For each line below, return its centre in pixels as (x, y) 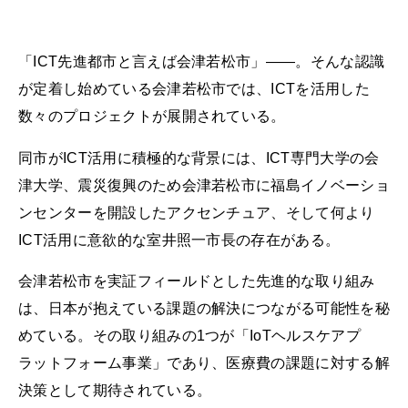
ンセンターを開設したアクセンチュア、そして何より (197, 212)
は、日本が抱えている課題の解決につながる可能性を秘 (204, 308)
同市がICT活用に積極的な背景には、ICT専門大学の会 (199, 158)
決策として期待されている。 (115, 390)
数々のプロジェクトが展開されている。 (152, 117)
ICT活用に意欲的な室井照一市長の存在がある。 (179, 240)
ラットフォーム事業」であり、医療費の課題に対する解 (204, 362)
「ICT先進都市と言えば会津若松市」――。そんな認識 (202, 62)
